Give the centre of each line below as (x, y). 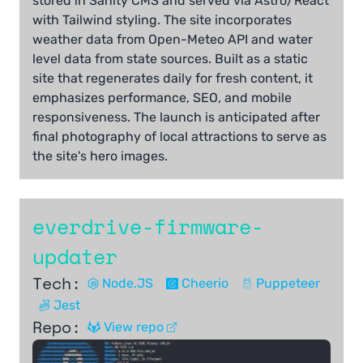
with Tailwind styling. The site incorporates (162, 20)
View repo (134, 327)
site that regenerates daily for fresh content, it (173, 79)
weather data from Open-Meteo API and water (173, 40)
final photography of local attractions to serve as (179, 137)
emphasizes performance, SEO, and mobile (162, 98)
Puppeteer (288, 284)
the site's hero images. (100, 156)
